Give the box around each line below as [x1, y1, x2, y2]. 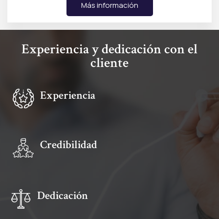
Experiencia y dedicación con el [22, 40, 197, 58]
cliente [90, 53, 129, 72]
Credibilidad [40, 137, 97, 152]
